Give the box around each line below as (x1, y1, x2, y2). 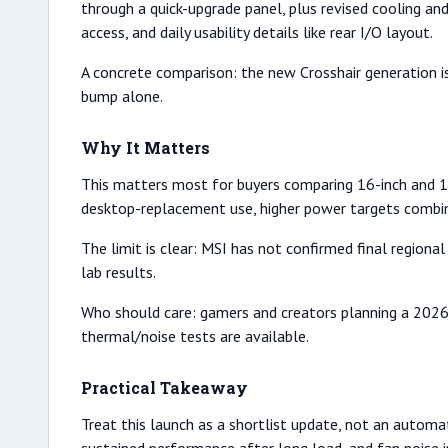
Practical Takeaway (81, 377, 248, 398)
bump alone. (81, 86, 163, 106)
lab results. (81, 262, 156, 282)
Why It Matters (81, 137, 210, 158)
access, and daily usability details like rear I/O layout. (81, 22, 433, 42)
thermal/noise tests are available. (81, 326, 309, 346)
